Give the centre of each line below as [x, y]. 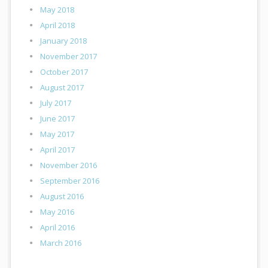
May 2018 [57, 10]
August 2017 [62, 88]
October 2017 [64, 72]
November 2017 [69, 57]
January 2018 [64, 41]
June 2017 [58, 119]
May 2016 [57, 212]
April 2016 [58, 228]
